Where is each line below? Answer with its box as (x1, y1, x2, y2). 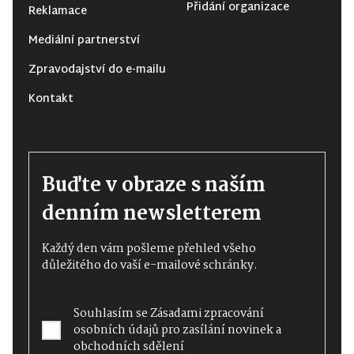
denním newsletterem (42, 198, 262, 230)
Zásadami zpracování (150, 303, 264, 323)
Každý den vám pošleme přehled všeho (42, 239, 256, 258)
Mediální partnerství (28, 30, 140, 51)
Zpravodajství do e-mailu (28, 59, 166, 80)
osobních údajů (73, 320, 159, 340)
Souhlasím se (73, 303, 150, 323)
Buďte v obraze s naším (42, 169, 265, 201)
